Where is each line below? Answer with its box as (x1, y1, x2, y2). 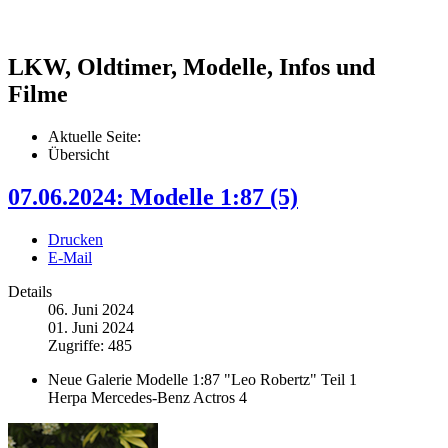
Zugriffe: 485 (48, 337, 132, 355)
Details (8, 283, 52, 301)
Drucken (48, 231, 103, 249)
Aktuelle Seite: (48, 128, 149, 146)
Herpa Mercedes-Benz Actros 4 (48, 389, 247, 407)
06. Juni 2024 (48, 301, 134, 319)
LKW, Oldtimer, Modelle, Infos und (8, 54, 375, 81)
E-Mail (48, 249, 92, 267)
